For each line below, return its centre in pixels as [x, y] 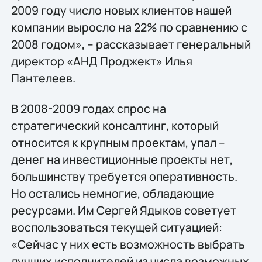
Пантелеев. [43, 78]
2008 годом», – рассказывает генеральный [131, 44]
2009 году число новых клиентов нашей [121, 11]
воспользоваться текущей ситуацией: [116, 227]
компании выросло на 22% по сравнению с [129, 27]
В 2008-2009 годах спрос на [88, 108]
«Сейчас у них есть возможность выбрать [128, 244]
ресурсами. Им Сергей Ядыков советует [123, 210]
